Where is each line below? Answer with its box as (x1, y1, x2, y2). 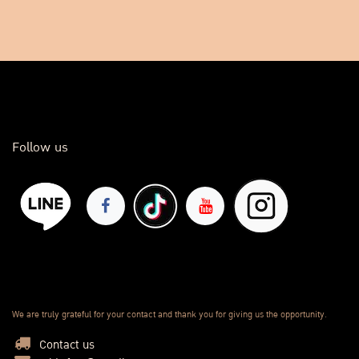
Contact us (38, 336, 95, 355)
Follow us (12, 138, 68, 159)
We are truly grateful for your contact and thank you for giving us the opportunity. (12, 308, 327, 322)
